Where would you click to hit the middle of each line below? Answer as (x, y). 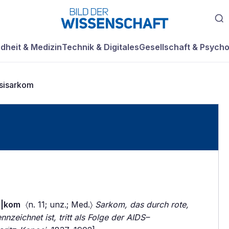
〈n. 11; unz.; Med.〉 (58, 204)
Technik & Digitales (100, 47)
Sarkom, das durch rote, (142, 204)
